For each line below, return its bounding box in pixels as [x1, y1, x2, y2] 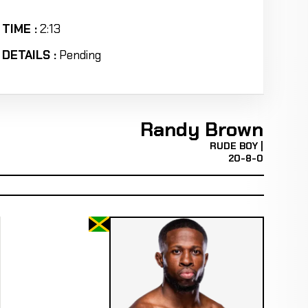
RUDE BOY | [210, 139, 264, 152]
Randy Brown [140, 116, 264, 142]
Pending [58, 47, 101, 63]
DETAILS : [2, 47, 57, 63]
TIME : [2, 21, 38, 37]
